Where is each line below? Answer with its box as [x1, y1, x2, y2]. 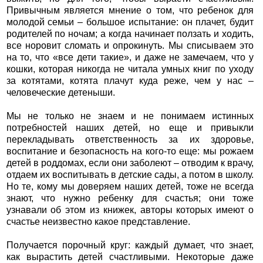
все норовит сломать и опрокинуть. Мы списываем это [6, 41, 254, 51]
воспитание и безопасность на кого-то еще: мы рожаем [6, 146, 254, 157]
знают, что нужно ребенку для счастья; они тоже [6, 193, 254, 204]
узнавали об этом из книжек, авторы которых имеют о [6, 205, 254, 215]
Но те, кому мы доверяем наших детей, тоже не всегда [6, 181, 254, 192]
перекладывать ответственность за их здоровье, [6, 134, 254, 145]
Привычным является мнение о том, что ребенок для [6, 5, 254, 16]
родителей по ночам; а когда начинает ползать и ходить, [6, 29, 254, 39]
